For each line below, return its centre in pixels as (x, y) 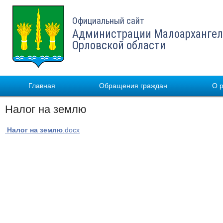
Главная (42, 86)
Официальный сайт (108, 21)
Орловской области (119, 46)
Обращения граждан (133, 86)
